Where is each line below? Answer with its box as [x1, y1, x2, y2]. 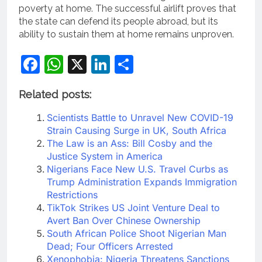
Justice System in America [47, 150, 163, 163]
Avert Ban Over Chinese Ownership [47, 215, 201, 227]
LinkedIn [110, 52, 185, 75]
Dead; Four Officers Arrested [47, 240, 173, 253]
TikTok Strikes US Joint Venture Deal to [47, 202, 220, 214]
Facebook [40, 52, 127, 75]
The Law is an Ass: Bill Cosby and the [47, 137, 212, 150]
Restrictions [47, 189, 98, 201]
